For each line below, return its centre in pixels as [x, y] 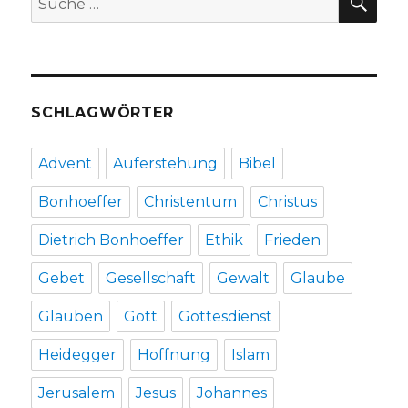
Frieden [293, 240]
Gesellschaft [151, 279]
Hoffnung [174, 355]
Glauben [71, 317]
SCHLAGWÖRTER [102, 113]
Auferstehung [166, 164]
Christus [288, 202]
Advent [66, 164]
